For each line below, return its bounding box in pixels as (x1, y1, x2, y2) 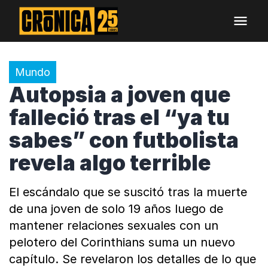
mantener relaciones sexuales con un (9, 218, 218, 233)
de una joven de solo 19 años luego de (9, 202, 223, 216)
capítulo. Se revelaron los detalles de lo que (9, 252, 256, 266)
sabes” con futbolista (9, 127, 239, 153)
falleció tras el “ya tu (9, 105, 230, 130)
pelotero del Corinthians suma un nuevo (9, 235, 235, 249)
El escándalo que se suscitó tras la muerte (9, 185, 247, 199)
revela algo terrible (9, 150, 211, 175)
